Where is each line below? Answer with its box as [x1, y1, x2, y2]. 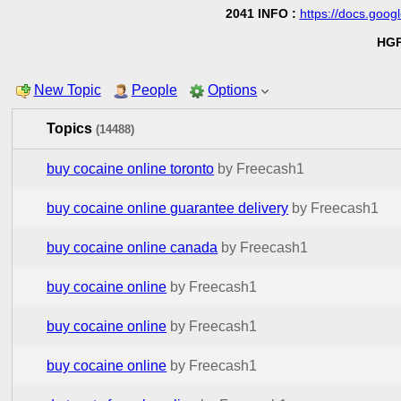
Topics [47, 120, 97, 136]
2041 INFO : [225, 5, 300, 21]
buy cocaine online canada [47, 239, 218, 255]
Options [208, 81, 258, 98]
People [131, 81, 177, 98]
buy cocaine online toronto [47, 160, 215, 176]
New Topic [33, 81, 101, 98]
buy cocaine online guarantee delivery [47, 200, 289, 216]
